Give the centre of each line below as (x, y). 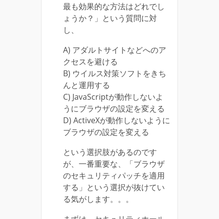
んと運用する (87, 85)
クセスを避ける (90, 62)
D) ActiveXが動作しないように (117, 120)
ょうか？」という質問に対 (110, 18)
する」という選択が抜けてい (114, 187)
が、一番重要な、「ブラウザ (114, 164)
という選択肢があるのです (110, 152)
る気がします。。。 (98, 199)
